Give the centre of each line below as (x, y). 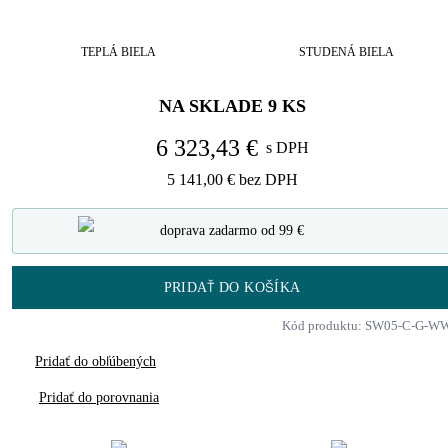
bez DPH (268, 179)
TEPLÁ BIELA (118, 52)
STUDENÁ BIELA (346, 52)
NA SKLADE (210, 106)
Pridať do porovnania (99, 397)
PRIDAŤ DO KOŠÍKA (232, 287)
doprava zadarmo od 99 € (232, 230)
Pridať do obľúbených (95, 361)
